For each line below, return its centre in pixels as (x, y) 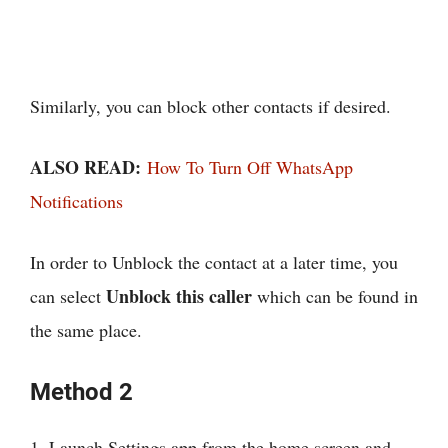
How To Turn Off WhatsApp (250, 167)
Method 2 (81, 392)
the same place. (86, 330)
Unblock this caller (179, 296)
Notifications (76, 201)
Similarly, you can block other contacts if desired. (210, 106)
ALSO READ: (88, 167)
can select (68, 296)
